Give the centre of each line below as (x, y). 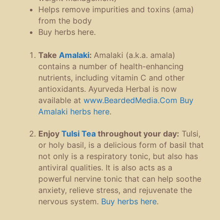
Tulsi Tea (79, 134)
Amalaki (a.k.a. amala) (135, 55)
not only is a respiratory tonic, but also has (118, 156)
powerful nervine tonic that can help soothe (120, 179)
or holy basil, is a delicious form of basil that (121, 145)
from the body (65, 20)
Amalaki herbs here (74, 111)
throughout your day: (137, 134)
